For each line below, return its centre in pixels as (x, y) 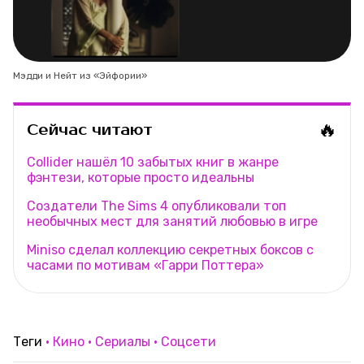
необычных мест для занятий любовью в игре (172, 221)
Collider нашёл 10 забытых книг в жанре (153, 162)
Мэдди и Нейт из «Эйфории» (80, 75)
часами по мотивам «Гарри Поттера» (145, 265)
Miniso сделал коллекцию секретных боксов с (170, 249)
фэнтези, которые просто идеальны (141, 177)
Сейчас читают (90, 130)
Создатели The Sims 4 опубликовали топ (156, 206)
